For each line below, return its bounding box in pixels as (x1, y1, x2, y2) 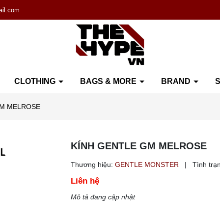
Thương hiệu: (71, 161, 113, 168)
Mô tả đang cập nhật (71, 193, 135, 201)
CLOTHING (14, 77, 57, 85)
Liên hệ (71, 176, 99, 186)
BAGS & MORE (80, 77, 138, 85)
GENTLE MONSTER (115, 161, 181, 168)
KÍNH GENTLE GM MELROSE (71, 140, 207, 151)
